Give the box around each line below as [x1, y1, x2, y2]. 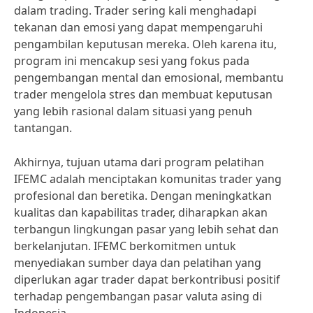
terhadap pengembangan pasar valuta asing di [14, 289, 262, 304]
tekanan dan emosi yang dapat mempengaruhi [14, 20, 263, 35]
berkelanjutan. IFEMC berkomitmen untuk [14, 238, 236, 254]
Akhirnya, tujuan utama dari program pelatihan [14, 154, 264, 170]
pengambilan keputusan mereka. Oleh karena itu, [14, 36, 277, 52]
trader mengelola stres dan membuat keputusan [14, 87, 272, 102]
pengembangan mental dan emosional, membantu [14, 70, 284, 85]
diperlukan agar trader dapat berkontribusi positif [14, 272, 280, 287]
